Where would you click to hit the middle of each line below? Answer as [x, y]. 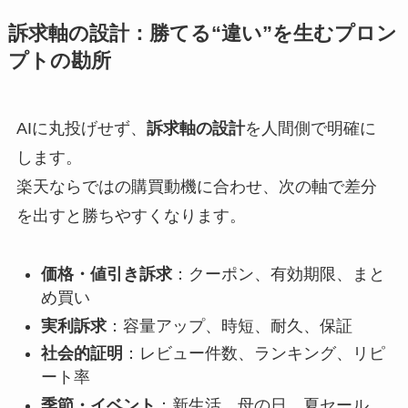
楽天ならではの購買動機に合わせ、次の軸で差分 [196, 186]
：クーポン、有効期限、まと [278, 275]
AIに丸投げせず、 [81, 128]
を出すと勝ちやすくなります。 [131, 215]
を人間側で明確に [310, 128]
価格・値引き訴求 [106, 275]
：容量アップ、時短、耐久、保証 [229, 326]
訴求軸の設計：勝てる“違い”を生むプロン [202, 33]
